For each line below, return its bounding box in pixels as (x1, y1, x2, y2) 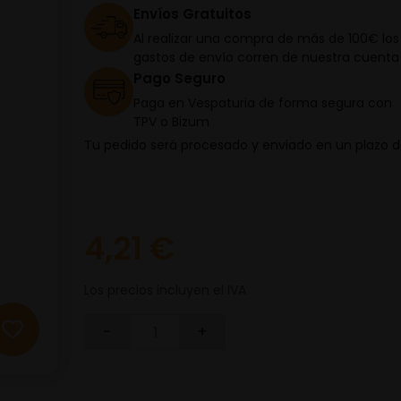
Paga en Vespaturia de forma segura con (133, 94, 392, 112)
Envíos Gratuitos (133, 4, 252, 23)
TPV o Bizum (133, 113, 209, 131)
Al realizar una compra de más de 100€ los (133, 30, 399, 47)
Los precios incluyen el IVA (84, 281, 246, 299)
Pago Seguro (133, 69, 226, 88)
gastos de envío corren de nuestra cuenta (133, 48, 399, 66)
